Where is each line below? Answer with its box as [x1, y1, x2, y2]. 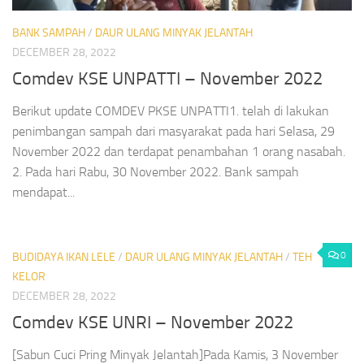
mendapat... [12, 184, 75, 200]
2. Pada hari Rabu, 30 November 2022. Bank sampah [12, 163, 299, 180]
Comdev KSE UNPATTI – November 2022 [12, 67, 323, 89]
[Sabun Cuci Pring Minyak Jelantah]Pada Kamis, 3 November [12, 346, 338, 362]
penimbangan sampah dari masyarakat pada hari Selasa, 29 [12, 123, 335, 139]
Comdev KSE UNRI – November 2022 [12, 311, 293, 333]
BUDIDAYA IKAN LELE [12, 249, 115, 264]
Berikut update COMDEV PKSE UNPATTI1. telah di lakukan [12, 102, 329, 119]
